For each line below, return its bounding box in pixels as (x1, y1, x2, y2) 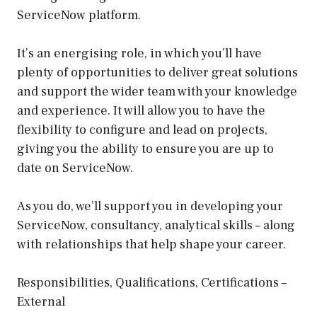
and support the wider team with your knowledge (17, 83, 297, 100)
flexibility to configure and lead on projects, (17, 122, 267, 138)
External (17, 294, 65, 310)
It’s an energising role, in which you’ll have (17, 45, 262, 62)
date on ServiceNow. (17, 160, 133, 176)
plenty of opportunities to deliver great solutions (17, 64, 298, 81)
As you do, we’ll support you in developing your (17, 198, 283, 214)
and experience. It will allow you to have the (17, 103, 265, 119)
